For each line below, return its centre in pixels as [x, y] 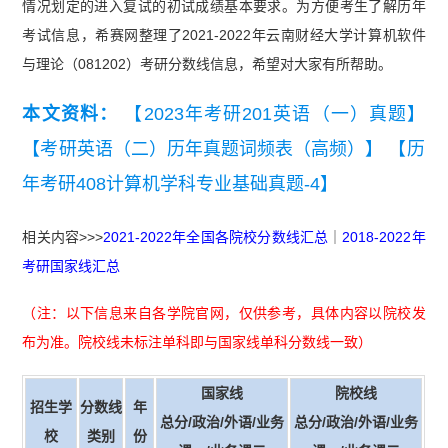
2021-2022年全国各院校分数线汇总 [216, 236]
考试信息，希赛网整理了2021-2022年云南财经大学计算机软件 [224, 34]
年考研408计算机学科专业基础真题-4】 [180, 183]
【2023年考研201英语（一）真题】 [275, 113]
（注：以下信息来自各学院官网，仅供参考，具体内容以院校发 [224, 312]
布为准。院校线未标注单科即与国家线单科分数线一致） [197, 341]
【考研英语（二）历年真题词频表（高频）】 [203, 148]
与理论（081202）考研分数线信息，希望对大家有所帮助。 [207, 63]
